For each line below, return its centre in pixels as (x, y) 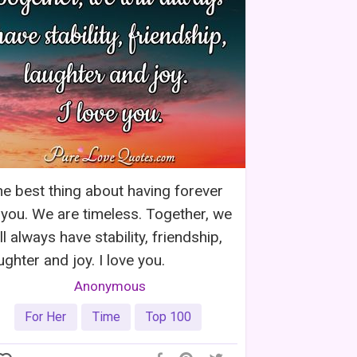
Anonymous (110, 286)
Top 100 (168, 316)
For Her (46, 316)
